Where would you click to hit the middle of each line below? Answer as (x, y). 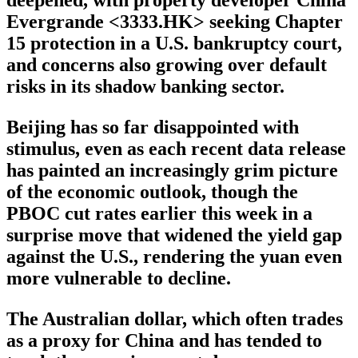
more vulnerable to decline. (119, 278)
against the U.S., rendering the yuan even (174, 257)
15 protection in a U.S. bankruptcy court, (174, 44)
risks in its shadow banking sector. (145, 87)
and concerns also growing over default (167, 65)
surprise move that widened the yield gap (174, 235)
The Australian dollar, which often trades (175, 319)
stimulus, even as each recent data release (176, 149)
